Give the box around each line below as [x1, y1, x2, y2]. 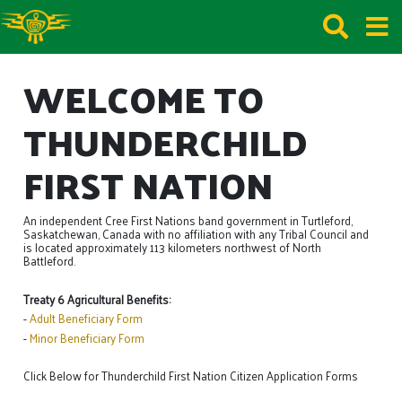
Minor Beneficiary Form [30, 327, 145, 348]
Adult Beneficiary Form [30, 308, 146, 329]
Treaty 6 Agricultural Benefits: [23, 288, 171, 310]
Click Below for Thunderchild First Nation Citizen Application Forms [23, 365, 359, 387]
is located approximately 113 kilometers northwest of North [23, 237, 322, 258]
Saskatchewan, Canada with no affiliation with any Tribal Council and [23, 223, 370, 244]
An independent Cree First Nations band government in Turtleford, [23, 210, 354, 231]
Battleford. [23, 250, 79, 271]
